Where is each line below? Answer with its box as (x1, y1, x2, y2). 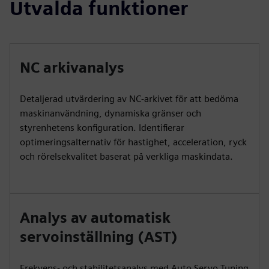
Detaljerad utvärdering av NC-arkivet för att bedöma (20, 93, 238, 104)
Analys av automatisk (20, 209, 171, 226)
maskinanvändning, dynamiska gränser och (20, 107, 201, 119)
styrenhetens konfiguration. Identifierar (20, 122, 184, 133)
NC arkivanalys (20, 59, 124, 76)
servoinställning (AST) (20, 228, 178, 246)
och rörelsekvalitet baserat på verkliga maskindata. (20, 151, 233, 162)
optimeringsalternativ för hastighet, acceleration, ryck (20, 136, 247, 148)
